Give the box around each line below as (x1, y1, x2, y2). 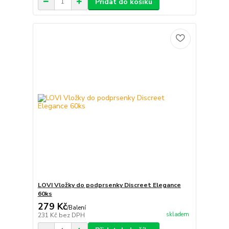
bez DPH (58, 211, 85, 220)
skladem (166, 210, 189, 218)
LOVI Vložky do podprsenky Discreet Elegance (37, 181, 181, 190)
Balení (68, 204, 86, 212)
